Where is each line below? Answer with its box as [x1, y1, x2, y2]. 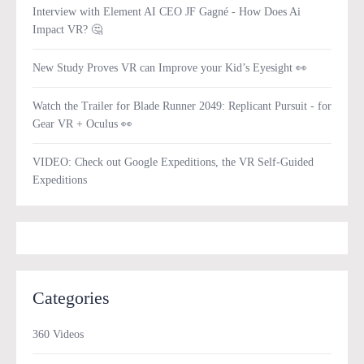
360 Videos [32, 328, 84, 340]
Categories [32, 288, 110, 308]
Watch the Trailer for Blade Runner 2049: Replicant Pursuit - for [32, 100, 331, 112]
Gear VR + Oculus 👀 [32, 118, 132, 130]
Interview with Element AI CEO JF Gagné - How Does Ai [32, 6, 301, 18]
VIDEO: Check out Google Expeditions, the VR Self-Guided [32, 156, 314, 168]
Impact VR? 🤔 [32, 24, 102, 36]
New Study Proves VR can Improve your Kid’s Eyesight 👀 [32, 62, 307, 74]
